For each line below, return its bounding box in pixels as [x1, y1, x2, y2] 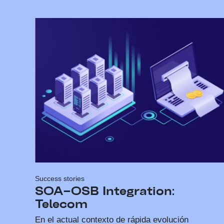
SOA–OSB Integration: [35, 185, 174, 198]
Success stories [35, 174, 84, 183]
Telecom [35, 198, 87, 211]
